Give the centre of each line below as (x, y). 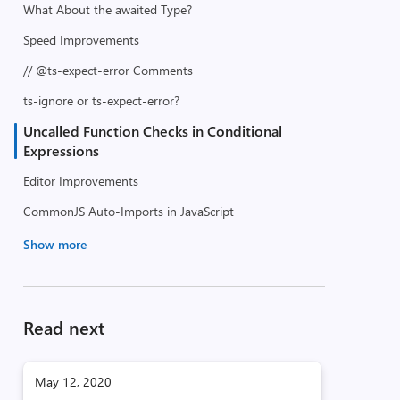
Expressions (61, 150)
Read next (63, 327)
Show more (54, 244)
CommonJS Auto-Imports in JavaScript (128, 211)
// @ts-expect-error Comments (108, 70)
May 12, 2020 (73, 382)
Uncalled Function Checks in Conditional (152, 131)
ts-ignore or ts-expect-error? (101, 100)
